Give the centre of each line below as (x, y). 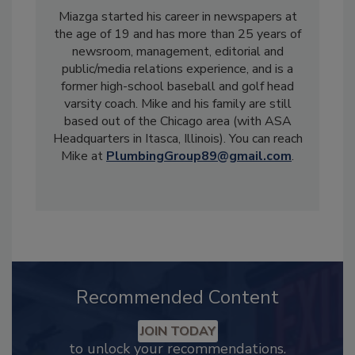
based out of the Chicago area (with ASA (177, 121)
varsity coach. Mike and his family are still (177, 103)
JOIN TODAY (177, 331)
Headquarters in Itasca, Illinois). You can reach (177, 138)
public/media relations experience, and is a (177, 69)
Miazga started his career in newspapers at (177, 16)
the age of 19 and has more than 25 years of (177, 34)
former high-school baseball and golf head (177, 86)
